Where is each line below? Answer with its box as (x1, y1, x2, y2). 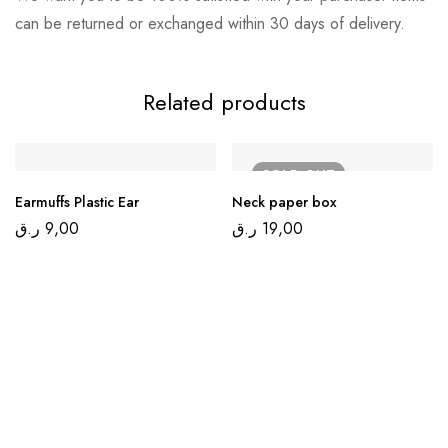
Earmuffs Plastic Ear (15, 192, 139, 213)
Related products (142, 85, 306, 118)
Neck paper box (232, 192, 337, 213)
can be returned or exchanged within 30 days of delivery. (15, 11, 405, 35)
